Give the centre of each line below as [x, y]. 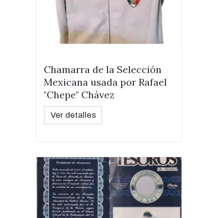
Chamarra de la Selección [103, 69]
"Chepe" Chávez [79, 95]
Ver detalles [73, 115]
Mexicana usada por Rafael [105, 82]
